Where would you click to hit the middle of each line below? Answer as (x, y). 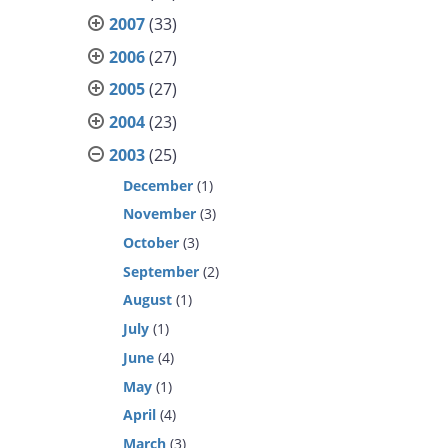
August (148, 300)
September (161, 271)
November (160, 214)
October (151, 243)
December (158, 185)
